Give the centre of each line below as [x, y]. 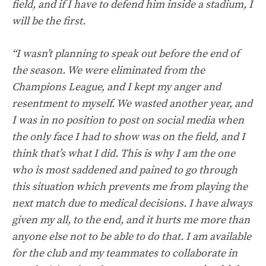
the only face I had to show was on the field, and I [129, 137]
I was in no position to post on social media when [128, 120]
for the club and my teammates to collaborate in [125, 253]
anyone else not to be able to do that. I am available [132, 236]
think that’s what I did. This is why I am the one [123, 153]
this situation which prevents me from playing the [130, 186]
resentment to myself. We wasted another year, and [132, 103]
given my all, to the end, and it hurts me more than [131, 220]
